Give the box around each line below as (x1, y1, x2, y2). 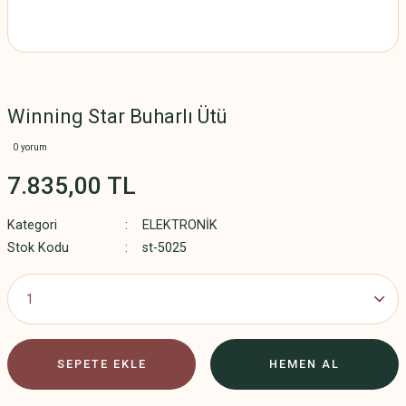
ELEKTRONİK (141, 217, 217, 233)
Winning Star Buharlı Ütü (7, 105, 227, 128)
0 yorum (13, 142, 47, 152)
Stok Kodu (7, 240, 69, 256)
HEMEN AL (269, 357, 340, 371)
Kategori (7, 217, 57, 233)
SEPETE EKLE (56, 357, 147, 371)
